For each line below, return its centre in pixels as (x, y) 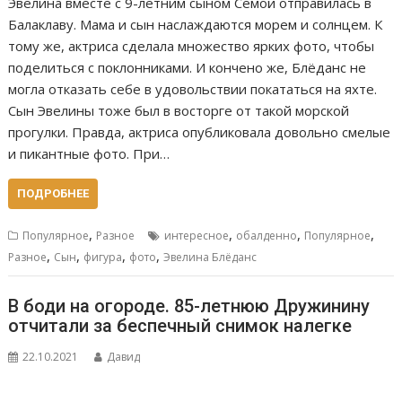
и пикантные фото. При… (89, 153)
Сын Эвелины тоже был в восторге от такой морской (179, 110)
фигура (103, 257)
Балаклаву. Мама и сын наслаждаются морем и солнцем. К (196, 24)
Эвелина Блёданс (210, 257)
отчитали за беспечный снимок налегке (180, 326)
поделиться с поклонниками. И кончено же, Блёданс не (188, 67)
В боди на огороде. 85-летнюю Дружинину (189, 306)
